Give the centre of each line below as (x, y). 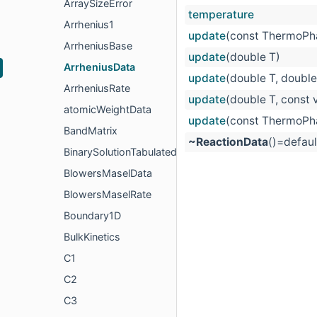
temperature (221, 15)
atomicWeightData (108, 110)
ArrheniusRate (97, 88)
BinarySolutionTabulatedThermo (139, 152)
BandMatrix (91, 131)
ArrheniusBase (98, 46)
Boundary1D (92, 216)
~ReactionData (228, 142)
